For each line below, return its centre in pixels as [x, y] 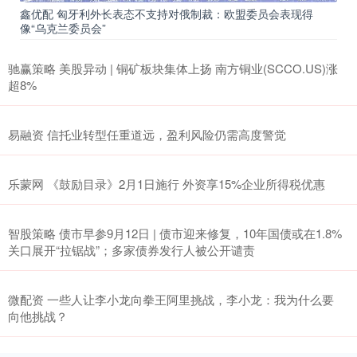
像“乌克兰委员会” [63, 27]
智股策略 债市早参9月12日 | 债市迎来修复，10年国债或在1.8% [175, 233]
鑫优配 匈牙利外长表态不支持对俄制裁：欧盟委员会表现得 [167, 13]
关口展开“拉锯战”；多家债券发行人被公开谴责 [131, 249]
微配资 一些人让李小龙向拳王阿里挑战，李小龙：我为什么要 [171, 299]
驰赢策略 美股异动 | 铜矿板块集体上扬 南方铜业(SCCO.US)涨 [173, 68]
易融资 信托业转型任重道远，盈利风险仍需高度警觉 [147, 134]
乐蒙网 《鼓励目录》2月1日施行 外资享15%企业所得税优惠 [167, 183]
